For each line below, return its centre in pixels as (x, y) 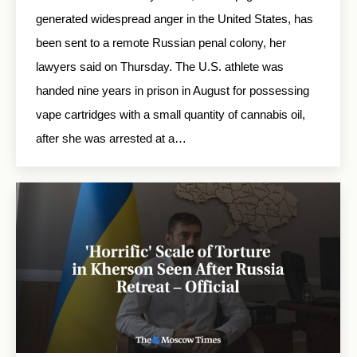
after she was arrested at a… (111, 138)
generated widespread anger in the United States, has (175, 18)
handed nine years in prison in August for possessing (173, 90)
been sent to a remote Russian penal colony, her (161, 42)
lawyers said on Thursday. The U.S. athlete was (160, 66)
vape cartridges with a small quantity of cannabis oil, (171, 114)
